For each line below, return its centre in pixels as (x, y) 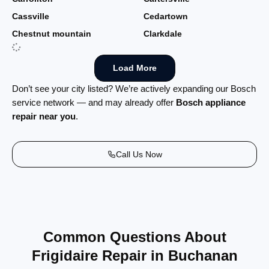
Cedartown (166, 16)
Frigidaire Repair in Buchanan (134, 255)
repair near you (44, 116)
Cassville (31, 16)
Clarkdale (163, 34)
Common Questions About (134, 237)
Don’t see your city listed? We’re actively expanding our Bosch (134, 88)
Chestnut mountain (52, 34)
